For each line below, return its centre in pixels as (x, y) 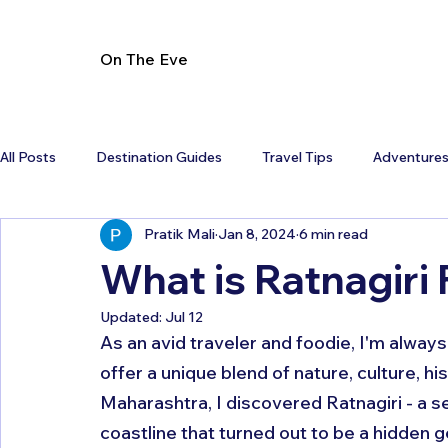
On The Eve (144, 58)
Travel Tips (297, 157)
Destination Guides (159, 157)
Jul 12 (184, 316)
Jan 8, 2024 (257, 234)
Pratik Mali (179, 234)
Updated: (132, 316)
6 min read (333, 234)
